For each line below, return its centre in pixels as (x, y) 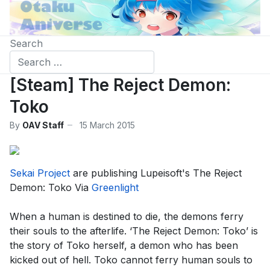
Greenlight (115, 188)
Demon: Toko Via (51, 188)
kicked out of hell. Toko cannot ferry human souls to (131, 260)
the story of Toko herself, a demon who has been (124, 246)
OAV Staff (43, 125)
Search (26, 44)
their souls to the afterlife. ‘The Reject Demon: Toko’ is (134, 231)
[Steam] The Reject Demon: (120, 85)
